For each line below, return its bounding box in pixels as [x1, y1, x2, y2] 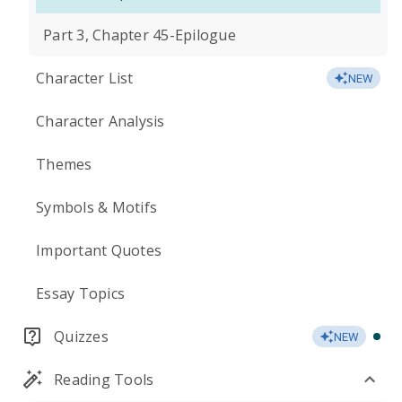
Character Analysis [36, 111, 165, 131]
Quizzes [54, 327, 109, 346]
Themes [36, 154, 92, 174]
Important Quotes [36, 240, 162, 260]
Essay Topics [36, 284, 125, 303]
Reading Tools [54, 370, 154, 389]
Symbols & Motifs [36, 197, 157, 217]
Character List [36, 68, 134, 88]
